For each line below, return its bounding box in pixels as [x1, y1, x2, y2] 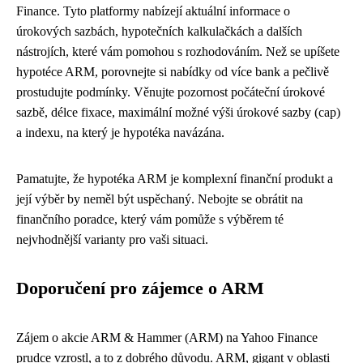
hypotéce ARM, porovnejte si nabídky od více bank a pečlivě [16, 65, 329, 79]
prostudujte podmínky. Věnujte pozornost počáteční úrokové [16, 85, 325, 99]
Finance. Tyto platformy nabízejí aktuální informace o [16, 4, 290, 18]
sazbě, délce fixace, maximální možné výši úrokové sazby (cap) [16, 105, 340, 119]
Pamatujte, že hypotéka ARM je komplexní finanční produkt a [16, 172, 333, 186]
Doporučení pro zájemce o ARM [16, 279, 264, 298]
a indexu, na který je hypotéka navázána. [16, 126, 224, 139]
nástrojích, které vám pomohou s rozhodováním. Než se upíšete [16, 45, 340, 58]
